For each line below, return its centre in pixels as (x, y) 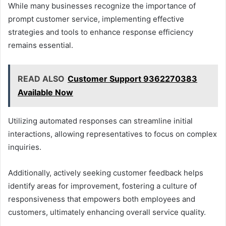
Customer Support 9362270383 (132, 78)
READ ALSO (41, 78)
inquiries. (25, 147)
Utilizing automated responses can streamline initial (100, 121)
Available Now (45, 92)
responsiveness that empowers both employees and (102, 199)
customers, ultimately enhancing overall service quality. (107, 212)
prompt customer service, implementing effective (96, 19)
